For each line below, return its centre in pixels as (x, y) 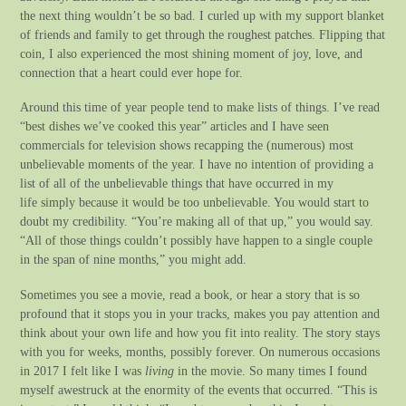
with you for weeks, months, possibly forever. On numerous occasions (200, 351)
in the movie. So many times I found (271, 370)
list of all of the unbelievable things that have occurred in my (177, 184)
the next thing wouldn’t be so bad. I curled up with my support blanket (203, 16)
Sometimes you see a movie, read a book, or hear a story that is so (190, 294)
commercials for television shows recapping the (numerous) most (187, 145)
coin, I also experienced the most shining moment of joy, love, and (192, 54)
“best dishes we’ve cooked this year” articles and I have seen (175, 126)
